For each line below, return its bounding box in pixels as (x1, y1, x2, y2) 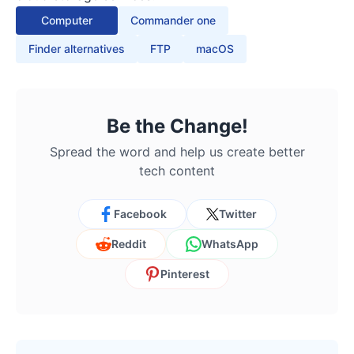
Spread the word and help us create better (49, 144, 305, 160)
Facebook (113, 207, 167, 221)
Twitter (218, 207, 257, 221)
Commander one (130, 13, 216, 28)
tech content (139, 163, 215, 179)
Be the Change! (106, 115, 248, 138)
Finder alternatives (28, 42, 125, 56)
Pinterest (160, 267, 209, 281)
